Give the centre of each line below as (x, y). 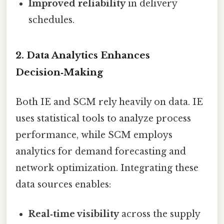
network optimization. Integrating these (107, 168)
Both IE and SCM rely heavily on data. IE (109, 102)
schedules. (52, 20)
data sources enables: (63, 184)
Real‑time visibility (74, 214)
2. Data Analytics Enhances (83, 55)
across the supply (160, 214)
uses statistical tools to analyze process (103, 118)
